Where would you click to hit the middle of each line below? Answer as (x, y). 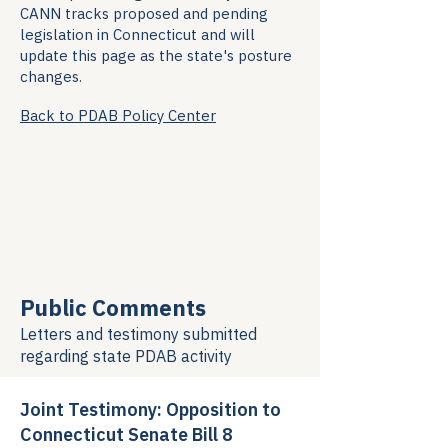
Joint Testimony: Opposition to (150, 409)
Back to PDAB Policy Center (118, 115)
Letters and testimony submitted (138, 334)
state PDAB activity (162, 356)
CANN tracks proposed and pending (144, 13)
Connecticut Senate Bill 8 (126, 434)
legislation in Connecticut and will (137, 34)
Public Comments (113, 307)
